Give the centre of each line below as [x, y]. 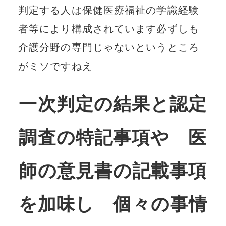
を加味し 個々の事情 [113, 204]
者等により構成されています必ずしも [108, 29]
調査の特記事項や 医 [113, 137]
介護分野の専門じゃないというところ [108, 47]
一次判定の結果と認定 [113, 104]
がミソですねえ [55, 66]
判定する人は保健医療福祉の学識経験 [108, 10]
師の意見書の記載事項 [113, 171]
